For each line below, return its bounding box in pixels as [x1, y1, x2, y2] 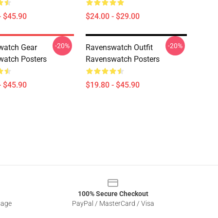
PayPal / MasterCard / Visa [72, 200, 154, 207]
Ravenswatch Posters [86, 54, 160, 64]
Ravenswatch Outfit [86, 43, 153, 52]
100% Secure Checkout [77, 190, 148, 198]
